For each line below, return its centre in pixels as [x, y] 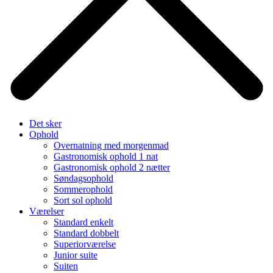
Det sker [45, 123]
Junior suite [76, 255]
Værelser [47, 211]
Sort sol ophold [83, 200]
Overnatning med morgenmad [111, 145]
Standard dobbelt [86, 233]
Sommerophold [83, 189]
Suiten [66, 266]
